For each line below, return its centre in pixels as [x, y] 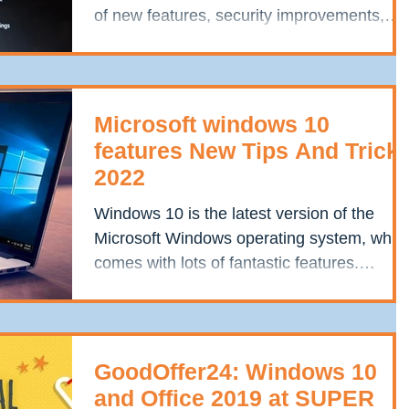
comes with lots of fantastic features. [226, 263]
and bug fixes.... [152, 40]
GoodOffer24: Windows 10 [236, 372]
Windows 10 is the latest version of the [234, 214]
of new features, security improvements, [239, 15]
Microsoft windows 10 [212, 124]
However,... [135, 288]
